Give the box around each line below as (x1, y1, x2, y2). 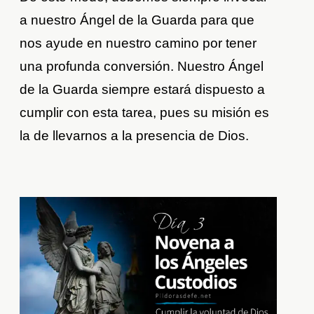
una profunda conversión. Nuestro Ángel (20, 59, 264, 74)
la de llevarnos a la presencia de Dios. (20, 128, 250, 144)
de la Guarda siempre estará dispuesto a (20, 82, 266, 97)
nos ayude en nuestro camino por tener (20, 36, 257, 51)
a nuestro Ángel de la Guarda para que (20, 13, 255, 28)
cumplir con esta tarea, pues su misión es (20, 105, 270, 121)
